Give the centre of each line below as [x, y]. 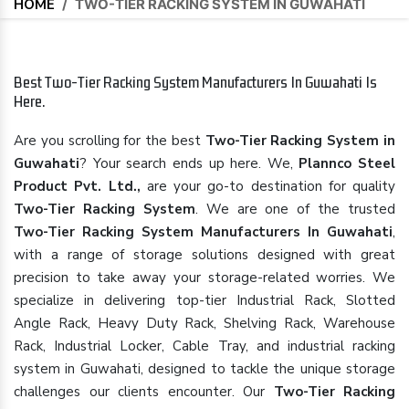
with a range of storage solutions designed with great [204, 255]
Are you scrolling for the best [110, 141]
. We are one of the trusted [295, 209]
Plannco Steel [347, 163]
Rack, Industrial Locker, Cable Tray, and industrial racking [204, 346]
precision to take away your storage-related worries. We [204, 278]
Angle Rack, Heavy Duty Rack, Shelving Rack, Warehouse [204, 323]
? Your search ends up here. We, [189, 163]
